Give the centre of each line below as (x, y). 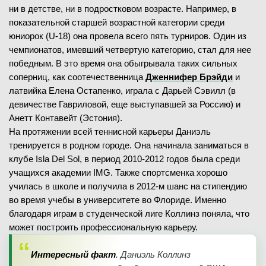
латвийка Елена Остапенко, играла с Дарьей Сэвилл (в (122, 90)
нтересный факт (77, 254)
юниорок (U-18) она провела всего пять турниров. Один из (128, 36)
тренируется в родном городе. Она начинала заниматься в (129, 145)
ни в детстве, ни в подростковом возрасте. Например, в (123, 8)
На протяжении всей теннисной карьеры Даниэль (110, 131)
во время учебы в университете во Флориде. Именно (118, 199)
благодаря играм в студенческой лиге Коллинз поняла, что (129, 213)
